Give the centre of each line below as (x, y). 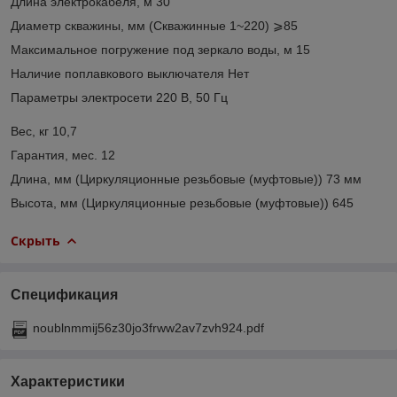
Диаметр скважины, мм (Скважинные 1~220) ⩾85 (154, 25)
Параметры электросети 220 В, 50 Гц (119, 97)
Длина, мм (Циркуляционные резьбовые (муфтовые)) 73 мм (186, 179)
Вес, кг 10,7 (44, 131)
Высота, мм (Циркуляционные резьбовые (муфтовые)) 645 (182, 202)
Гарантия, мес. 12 (63, 155)
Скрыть (35, 240)
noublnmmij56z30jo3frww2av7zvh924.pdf (148, 327)
